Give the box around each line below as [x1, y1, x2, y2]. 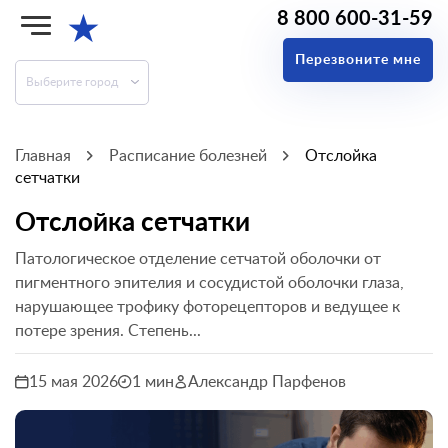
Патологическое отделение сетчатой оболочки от [15, 251, 381, 267]
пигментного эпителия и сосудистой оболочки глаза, [15, 275, 404, 291]
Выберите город [26, 76, 118, 88]
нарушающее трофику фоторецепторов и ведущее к [15, 299, 400, 315]
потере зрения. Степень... [15, 323, 201, 339]
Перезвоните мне [295, 53, 421, 67]
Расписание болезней [109, 148, 267, 164]
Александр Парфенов [188, 374, 346, 390]
